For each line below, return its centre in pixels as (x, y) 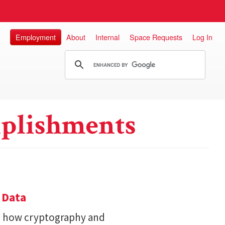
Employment (36, 37)
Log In (202, 37)
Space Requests (156, 37)
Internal (107, 37)
